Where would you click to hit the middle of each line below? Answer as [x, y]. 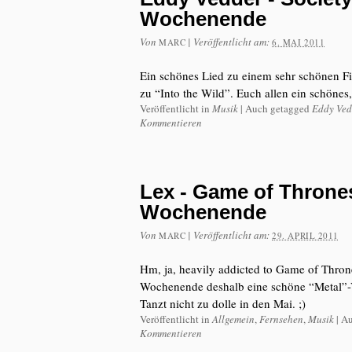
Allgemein [233, 319]
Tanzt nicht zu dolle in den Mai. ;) [223, 303]
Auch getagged [277, 108]
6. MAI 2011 [299, 42]
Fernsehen [281, 319]
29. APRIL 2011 [305, 235]
